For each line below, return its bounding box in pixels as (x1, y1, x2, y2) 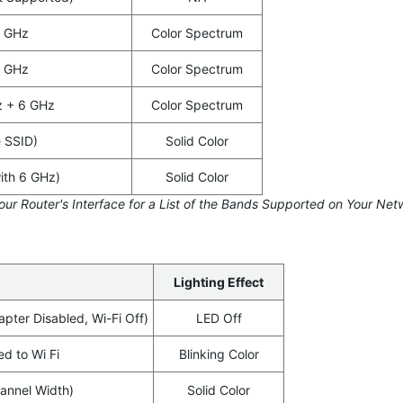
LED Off (195, 310, 242, 326)
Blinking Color (178, 346, 259, 362)
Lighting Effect (174, 274, 264, 290)
